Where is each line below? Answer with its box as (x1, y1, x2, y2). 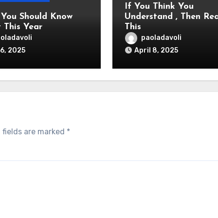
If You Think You (124, 2, 194, 11)
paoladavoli (141, 34, 182, 42)
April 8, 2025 (134, 46, 178, 54)
